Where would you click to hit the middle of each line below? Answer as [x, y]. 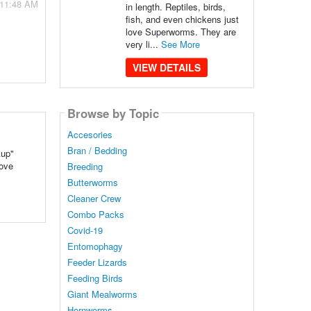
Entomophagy [95, 246]
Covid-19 [85, 230]
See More [180, 44]
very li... [143, 44]
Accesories [90, 135]
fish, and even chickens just [182, 19]
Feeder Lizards [97, 262]
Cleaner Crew [94, 199]
